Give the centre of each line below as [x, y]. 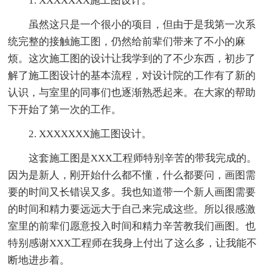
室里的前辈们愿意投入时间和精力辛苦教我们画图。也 [132, 226]
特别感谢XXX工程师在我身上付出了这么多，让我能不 [133, 243]
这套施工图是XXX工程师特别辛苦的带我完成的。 [143, 158]
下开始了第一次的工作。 [65, 109]
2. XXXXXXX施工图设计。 [90, 134]
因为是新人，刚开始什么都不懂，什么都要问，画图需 [132, 175]
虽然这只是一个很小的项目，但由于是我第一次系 [142, 24]
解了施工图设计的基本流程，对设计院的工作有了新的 [132, 75]
